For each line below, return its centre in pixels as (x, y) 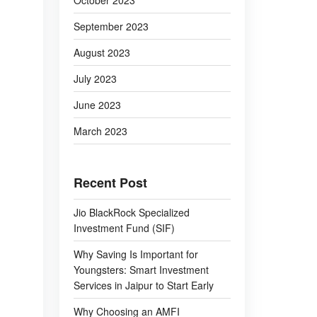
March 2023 (100, 131)
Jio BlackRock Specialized (131, 212)
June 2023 (97, 105)
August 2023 (102, 52)
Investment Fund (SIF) (124, 228)
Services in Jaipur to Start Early (143, 285)
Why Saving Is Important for (136, 254)
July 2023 (95, 79)
